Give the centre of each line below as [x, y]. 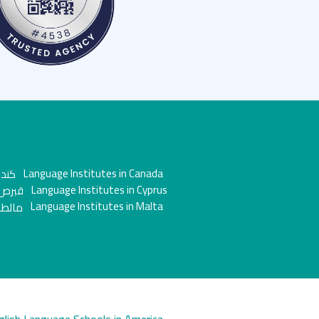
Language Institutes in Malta [96, 206]
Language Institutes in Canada [92, 173]
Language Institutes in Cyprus [98, 190]
